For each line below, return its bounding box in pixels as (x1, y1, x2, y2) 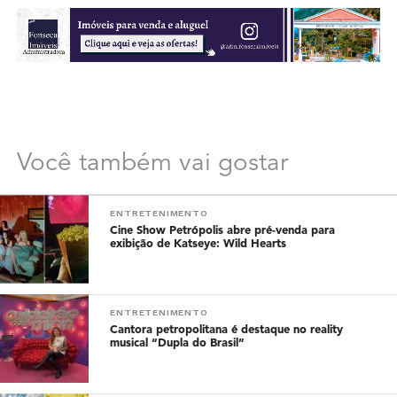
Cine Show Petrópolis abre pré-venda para (110, 225, 336, 237)
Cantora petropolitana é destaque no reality (110, 324, 344, 337)
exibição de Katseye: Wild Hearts (110, 238, 287, 251)
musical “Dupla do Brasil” (110, 338, 245, 350)
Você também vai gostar (16, 152, 288, 177)
